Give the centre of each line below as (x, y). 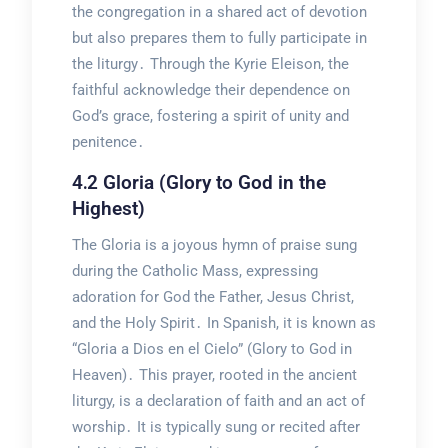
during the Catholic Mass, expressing (194, 271)
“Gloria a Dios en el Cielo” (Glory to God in (211, 349)
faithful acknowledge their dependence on (210, 90)
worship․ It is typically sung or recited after (215, 427)
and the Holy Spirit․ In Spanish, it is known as (223, 323)
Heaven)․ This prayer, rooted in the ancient (214, 375)
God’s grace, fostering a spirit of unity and (210, 116)
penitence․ (108, 142)
